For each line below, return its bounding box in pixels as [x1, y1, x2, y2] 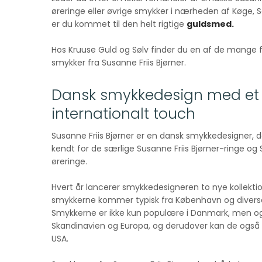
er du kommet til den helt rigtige [51, 18, 187, 30]
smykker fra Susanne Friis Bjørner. [51, 56, 186, 68]
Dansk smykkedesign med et [51, 84, 259, 105]
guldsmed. [186, 18, 234, 30]
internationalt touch [51, 103, 195, 124]
